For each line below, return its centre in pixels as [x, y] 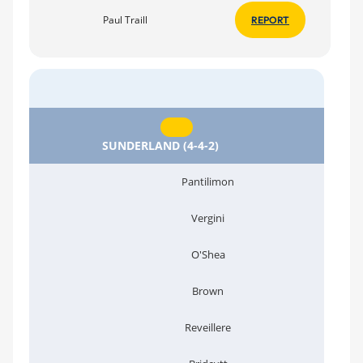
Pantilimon [208, 181]
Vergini [208, 218]
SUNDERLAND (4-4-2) [160, 145]
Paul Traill [124, 19]
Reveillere [208, 327]
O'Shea [208, 254]
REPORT [270, 19]
